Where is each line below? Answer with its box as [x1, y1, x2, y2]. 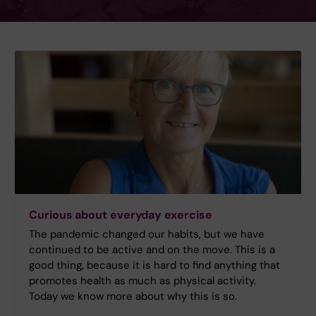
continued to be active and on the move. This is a [29, 243, 275, 257]
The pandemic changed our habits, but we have [29, 227, 265, 242]
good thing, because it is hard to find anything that [29, 258, 280, 273]
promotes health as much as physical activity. [29, 274, 256, 288]
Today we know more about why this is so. [29, 289, 240, 304]
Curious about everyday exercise [29, 207, 212, 223]
